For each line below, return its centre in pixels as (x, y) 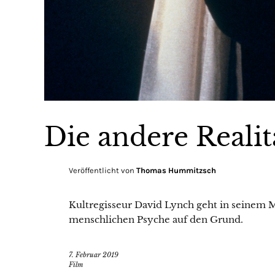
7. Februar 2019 (94, 254)
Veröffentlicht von (103, 170)
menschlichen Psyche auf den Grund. (156, 219)
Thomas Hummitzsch (176, 170)
